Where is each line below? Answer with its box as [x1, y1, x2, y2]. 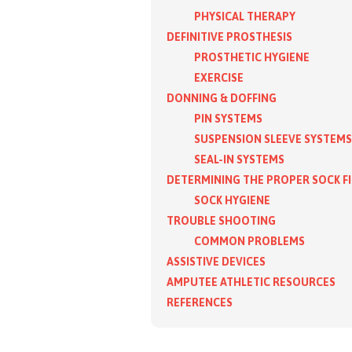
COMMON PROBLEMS [194, 234, 305, 247]
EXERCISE [194, 71, 244, 84]
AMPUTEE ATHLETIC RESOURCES [167, 275, 335, 288]
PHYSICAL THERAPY [194, 9, 295, 23]
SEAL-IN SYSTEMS [194, 152, 284, 166]
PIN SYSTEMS [194, 112, 262, 125]
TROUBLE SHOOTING [167, 214, 276, 227]
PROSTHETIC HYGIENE [194, 50, 310, 64]
